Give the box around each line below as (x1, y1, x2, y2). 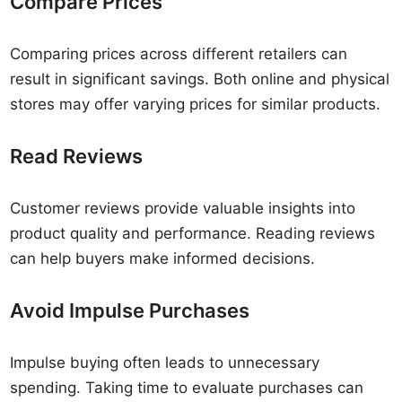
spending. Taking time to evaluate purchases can (10, 379, 364, 397)
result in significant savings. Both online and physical (10, 70, 390, 88)
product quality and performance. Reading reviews (10, 224, 376, 242)
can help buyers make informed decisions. (10, 249, 316, 267)
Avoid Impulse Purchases (10, 299, 250, 322)
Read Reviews (10, 144, 144, 168)
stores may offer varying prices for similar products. (10, 95, 381, 113)
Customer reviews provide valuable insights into (10, 199, 356, 217)
